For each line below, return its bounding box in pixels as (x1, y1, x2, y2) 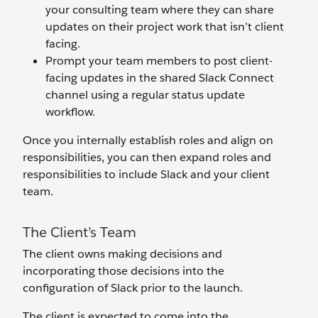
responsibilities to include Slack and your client (23, 167, 270, 182)
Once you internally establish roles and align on (23, 133, 273, 148)
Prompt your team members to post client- (45, 53, 273, 68)
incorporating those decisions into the (23, 263, 224, 278)
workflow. (45, 104, 95, 119)
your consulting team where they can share (45, 2, 274, 17)
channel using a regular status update (45, 87, 245, 102)
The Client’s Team (23, 223, 136, 241)
